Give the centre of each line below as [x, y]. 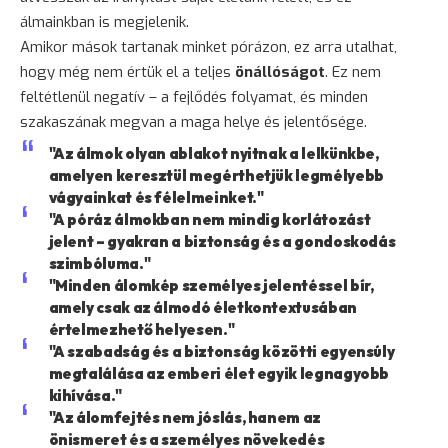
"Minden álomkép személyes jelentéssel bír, [211, 285]
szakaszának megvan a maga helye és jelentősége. [193, 121]
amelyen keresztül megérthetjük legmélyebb [216, 175]
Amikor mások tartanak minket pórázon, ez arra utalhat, [208, 46]
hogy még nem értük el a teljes [127, 71]
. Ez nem [353, 71]
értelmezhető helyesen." [141, 329]
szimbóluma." [99, 263]
